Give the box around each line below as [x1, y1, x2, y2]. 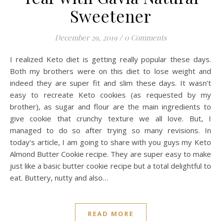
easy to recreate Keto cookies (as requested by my [10, 90, 211, 100]
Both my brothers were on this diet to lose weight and [10, 66, 211, 76]
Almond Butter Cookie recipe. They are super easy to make [10, 149, 211, 159]
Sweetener [70, 5, 151, 27]
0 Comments [124, 33, 167, 43]
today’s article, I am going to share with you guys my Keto [10, 137, 211, 147]
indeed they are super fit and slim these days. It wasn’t [10, 78, 211, 88]
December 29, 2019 [54, 33, 117, 43]
